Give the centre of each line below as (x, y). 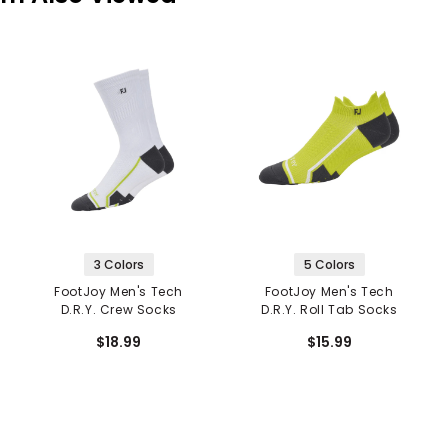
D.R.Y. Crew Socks (118, 309)
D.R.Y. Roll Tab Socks (329, 309)
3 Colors (118, 264)
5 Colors (329, 264)
